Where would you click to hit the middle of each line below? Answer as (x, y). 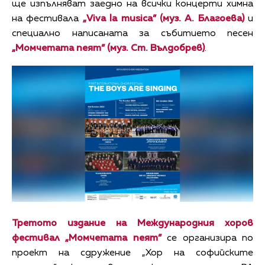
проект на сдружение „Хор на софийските (132, 253)
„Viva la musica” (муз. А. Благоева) (161, 19)
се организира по (210, 238)
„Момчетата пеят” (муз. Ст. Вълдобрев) (108, 49)
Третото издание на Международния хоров (132, 223)
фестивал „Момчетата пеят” (90, 238)
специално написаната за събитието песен (132, 34)
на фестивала (46, 19)
